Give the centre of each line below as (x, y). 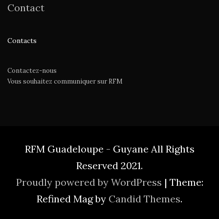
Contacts (22, 41)
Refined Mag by (73, 199)
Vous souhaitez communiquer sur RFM (65, 82)
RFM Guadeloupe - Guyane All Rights (109, 149)
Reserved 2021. (109, 166)
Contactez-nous (32, 71)
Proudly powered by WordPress (90, 182)
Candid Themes (144, 199)
